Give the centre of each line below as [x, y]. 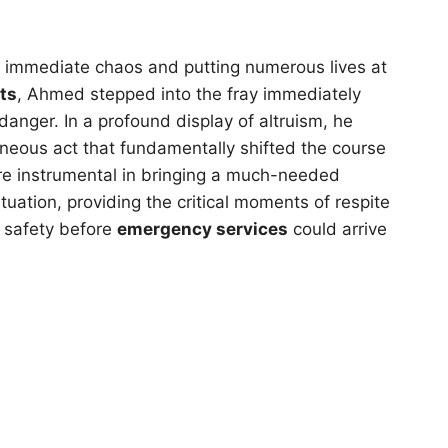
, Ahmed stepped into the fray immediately [189, 93]
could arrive [337, 228]
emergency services [202, 228]
